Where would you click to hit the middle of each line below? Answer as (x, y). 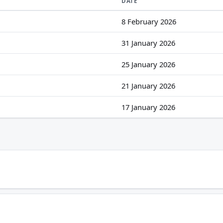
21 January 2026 (148, 86)
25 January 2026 (148, 64)
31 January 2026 (148, 43)
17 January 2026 (148, 107)
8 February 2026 (149, 21)
